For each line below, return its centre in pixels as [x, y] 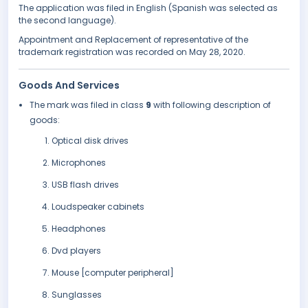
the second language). [67, 21]
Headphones [79, 229]
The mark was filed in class [88, 105]
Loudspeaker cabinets [98, 207]
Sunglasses [77, 295]
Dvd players [76, 251]
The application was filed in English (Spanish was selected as [148, 8]
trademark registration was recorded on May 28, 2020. [132, 52]
